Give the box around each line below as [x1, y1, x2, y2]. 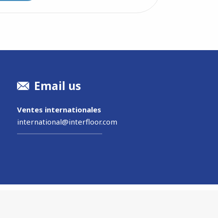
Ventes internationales [17, 104, 102, 114]
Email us [31, 78, 82, 94]
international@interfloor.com [17, 116, 118, 127]
